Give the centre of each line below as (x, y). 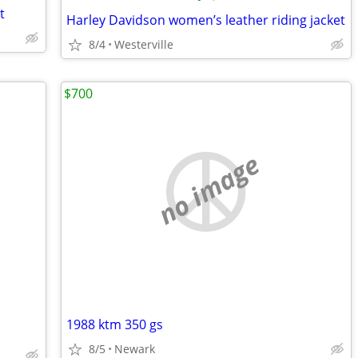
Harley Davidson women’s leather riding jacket (206, 20)
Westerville (144, 44)
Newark (135, 349)
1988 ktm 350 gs (115, 324)
